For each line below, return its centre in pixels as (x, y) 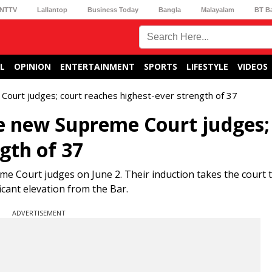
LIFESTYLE (207, 66)
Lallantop (52, 9)
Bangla (170, 9)
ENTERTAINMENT (97, 66)
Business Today (113, 9)
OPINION (32, 66)
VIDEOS (253, 66)
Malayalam (218, 9)
